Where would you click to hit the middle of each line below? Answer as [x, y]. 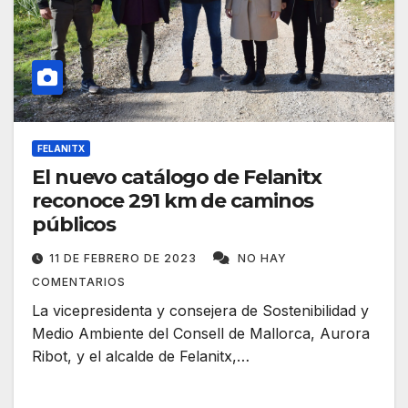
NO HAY [262, 259]
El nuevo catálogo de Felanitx [177, 178]
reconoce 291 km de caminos [173, 201]
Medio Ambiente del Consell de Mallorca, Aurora [201, 334]
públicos [74, 225]
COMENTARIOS [79, 282]
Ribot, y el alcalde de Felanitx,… [141, 357]
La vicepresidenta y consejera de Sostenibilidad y [200, 311]
